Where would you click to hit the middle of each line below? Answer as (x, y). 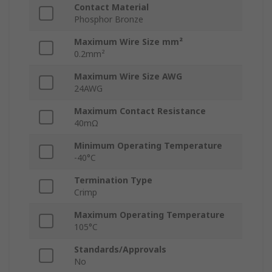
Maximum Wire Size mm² (128, 42)
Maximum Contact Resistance (140, 111)
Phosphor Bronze (109, 19)
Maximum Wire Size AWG (128, 76)
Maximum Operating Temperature (149, 215)
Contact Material (111, 7)
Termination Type (113, 180)
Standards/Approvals (120, 250)
